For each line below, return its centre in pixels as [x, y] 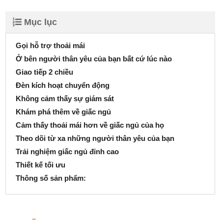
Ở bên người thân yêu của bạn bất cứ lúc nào [94, 59]
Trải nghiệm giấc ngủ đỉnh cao [67, 152]
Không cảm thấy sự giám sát [65, 99]
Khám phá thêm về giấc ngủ [63, 112]
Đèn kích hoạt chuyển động [62, 85]
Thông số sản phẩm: [51, 178]
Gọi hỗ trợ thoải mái [50, 46]
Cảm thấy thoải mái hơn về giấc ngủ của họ [90, 125]
